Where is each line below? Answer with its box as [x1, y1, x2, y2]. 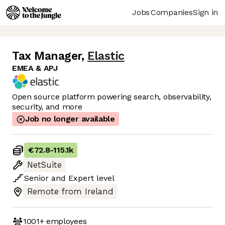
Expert [68, 173, 94, 183]
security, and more [12, 102, 82, 112]
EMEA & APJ [12, 63, 58, 73]
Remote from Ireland [27, 187, 114, 197]
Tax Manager [12, 49, 81, 63]
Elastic [87, 49, 125, 63]
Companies [151, 7, 193, 17]
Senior [24, 173, 49, 183]
